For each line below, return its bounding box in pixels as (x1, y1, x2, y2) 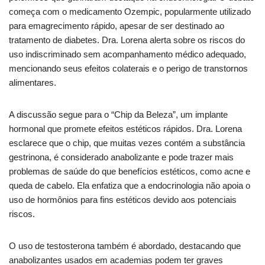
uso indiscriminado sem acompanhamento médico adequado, (9, 49, 246, 59)
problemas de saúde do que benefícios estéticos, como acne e (9, 166, 250, 176)
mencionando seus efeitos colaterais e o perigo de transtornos (9, 63, 248, 73)
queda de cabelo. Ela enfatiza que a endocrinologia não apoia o (9, 180, 250, 190)
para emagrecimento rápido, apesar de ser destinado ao (9, 20, 224, 31)
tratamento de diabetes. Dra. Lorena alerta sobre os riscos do (9, 34, 245, 45)
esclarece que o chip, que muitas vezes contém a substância (9, 137, 245, 148)
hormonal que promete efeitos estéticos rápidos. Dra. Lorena (9, 123, 242, 134)
